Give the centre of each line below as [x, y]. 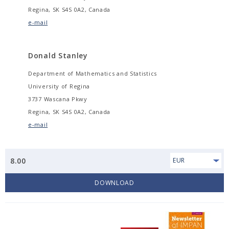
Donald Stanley [58, 55]
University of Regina [59, 86]
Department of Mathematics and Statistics [93, 73]
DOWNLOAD [114, 183]
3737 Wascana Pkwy [58, 99]
